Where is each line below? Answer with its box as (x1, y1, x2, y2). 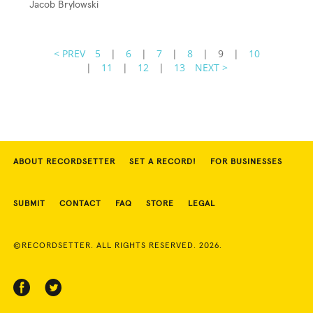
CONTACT (59, 199, 101, 208)
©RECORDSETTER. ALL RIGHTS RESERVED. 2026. (13, 241, 222, 250)
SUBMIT (13, 199, 45, 208)
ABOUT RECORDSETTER (13, 157, 115, 166)
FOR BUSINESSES (210, 157, 282, 166)
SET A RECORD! (129, 157, 196, 166)
